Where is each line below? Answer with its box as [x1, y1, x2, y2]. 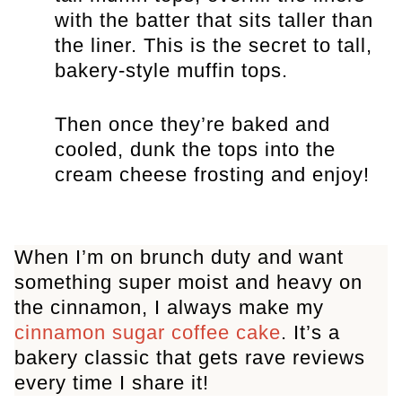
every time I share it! [14, 371, 209, 395]
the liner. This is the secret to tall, [54, 34, 372, 57]
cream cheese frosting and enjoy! [54, 163, 370, 187]
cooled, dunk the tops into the [54, 138, 336, 162]
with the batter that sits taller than [54, 9, 373, 32]
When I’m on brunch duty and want [14, 246, 344, 269]
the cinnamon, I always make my [14, 296, 324, 319]
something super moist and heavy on [14, 271, 363, 294]
